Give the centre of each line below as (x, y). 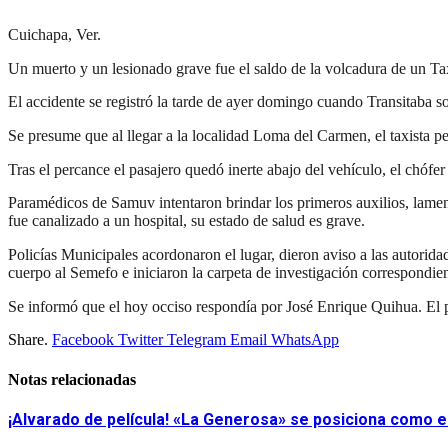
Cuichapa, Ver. (54, 34)
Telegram (196, 340)
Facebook (83, 340)
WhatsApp (305, 340)
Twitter (140, 340)
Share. (28, 340)
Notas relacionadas (72, 379)
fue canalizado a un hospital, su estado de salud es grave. (186, 221)
